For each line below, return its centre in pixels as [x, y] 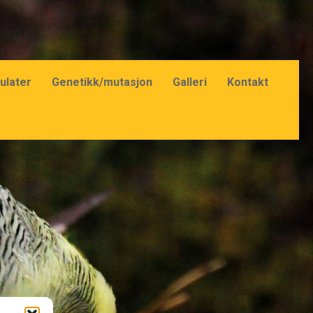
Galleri [190, 82]
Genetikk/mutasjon [102, 82]
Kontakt [248, 82]
